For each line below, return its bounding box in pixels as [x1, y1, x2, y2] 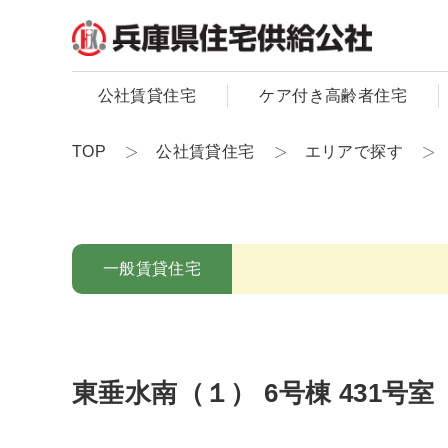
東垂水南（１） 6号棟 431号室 [72, 378, 435, 408]
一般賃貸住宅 [102, 260, 202, 277]
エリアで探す [304, 143, 404, 160]
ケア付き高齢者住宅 [259, 86, 407, 104]
